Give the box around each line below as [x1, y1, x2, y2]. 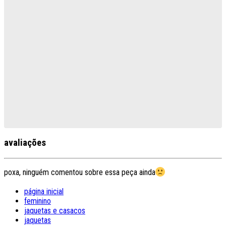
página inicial [24, 187, 64, 197]
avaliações [4, 137, 46, 149]
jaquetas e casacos [24, 206, 85, 216]
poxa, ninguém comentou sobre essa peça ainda [4, 167, 155, 177]
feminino [24, 196, 51, 206]
